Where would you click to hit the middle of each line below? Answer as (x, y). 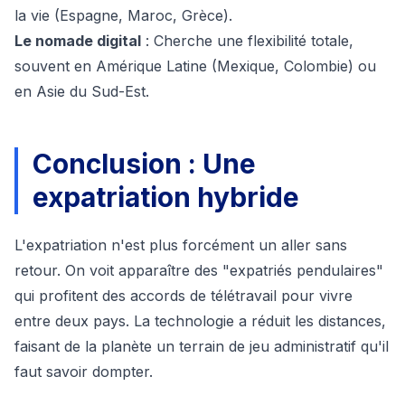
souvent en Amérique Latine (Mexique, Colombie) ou (195, 66)
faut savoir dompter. (84, 372)
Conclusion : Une (144, 164)
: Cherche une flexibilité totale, (247, 41)
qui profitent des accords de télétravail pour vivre (184, 296)
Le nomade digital (78, 41)
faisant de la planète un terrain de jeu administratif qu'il (202, 347)
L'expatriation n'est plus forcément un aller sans (181, 245)
